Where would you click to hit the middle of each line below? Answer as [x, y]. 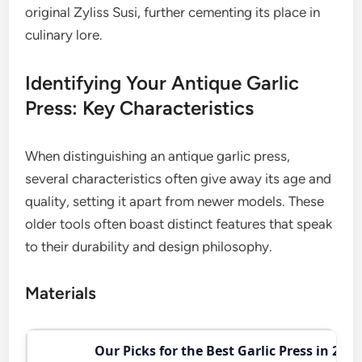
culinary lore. [64, 34]
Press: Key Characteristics [140, 107]
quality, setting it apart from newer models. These [175, 201]
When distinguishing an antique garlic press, [158, 156]
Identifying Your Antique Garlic [162, 82]
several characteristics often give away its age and [179, 178]
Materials [61, 293]
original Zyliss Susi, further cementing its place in [173, 12]
